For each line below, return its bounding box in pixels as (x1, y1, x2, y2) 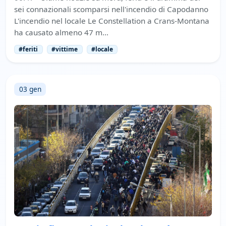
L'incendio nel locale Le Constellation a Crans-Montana (14, 15, 209, 26)
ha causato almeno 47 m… (14, 27, 108, 37)
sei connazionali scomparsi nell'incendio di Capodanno (14, 4, 208, 14)
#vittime (51, 44, 78, 53)
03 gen (19, 84, 41, 94)
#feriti (19, 44, 38, 53)
